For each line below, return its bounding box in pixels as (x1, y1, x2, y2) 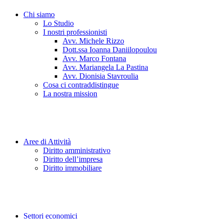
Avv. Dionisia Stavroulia (63, 72, 138, 80)
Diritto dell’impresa (43, 155, 103, 163)
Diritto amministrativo (43, 146, 110, 154)
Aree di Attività (23, 137, 71, 146)
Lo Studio (43, 19, 74, 27)
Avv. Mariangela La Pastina (63, 63, 148, 71)
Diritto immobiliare (43, 164, 102, 172)
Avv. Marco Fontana (63, 54, 126, 63)
